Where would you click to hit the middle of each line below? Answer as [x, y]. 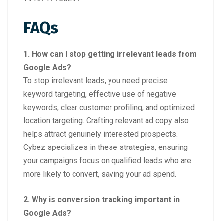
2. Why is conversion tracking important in [101, 199]
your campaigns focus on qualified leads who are [107, 160]
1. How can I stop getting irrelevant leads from [110, 54]
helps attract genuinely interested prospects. [100, 134]
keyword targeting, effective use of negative [100, 94]
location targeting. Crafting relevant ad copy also [106, 120]
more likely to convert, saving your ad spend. [100, 174]
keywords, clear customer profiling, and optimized [109, 107]
